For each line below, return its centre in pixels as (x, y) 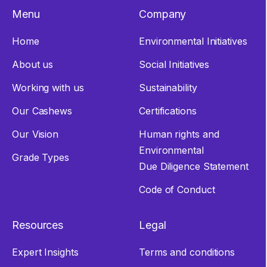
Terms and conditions (187, 252)
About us (33, 65)
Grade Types (41, 158)
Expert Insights (45, 252)
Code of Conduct (177, 190)
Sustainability (168, 88)
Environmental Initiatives (193, 41)
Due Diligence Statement (195, 167)
